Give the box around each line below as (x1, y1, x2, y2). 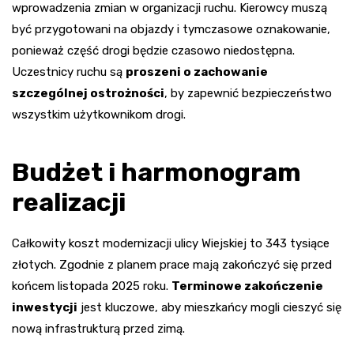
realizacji (12, 186, 126, 217)
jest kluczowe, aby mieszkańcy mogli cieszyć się (77, 299, 341, 314)
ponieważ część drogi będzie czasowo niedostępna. (12, 43, 295, 58)
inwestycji (12, 299, 77, 314)
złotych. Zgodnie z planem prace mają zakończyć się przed (12, 257, 332, 272)
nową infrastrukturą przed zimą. (12, 321, 185, 336)
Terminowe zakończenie (171, 278, 323, 293)
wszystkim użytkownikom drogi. (12, 107, 186, 122)
